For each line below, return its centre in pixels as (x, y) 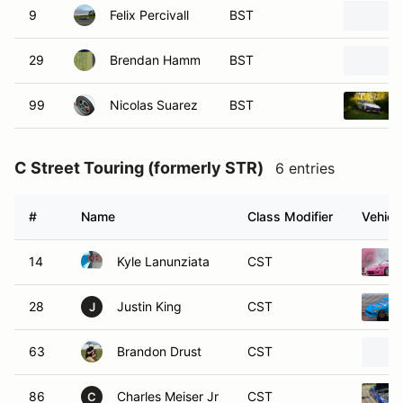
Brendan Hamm (155, 60)
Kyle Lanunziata (163, 261)
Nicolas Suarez (154, 105)
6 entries (305, 168)
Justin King (149, 306)
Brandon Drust (159, 351)
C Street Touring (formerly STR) (139, 168)
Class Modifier (290, 216)
